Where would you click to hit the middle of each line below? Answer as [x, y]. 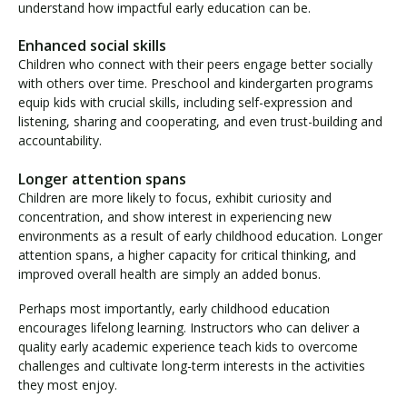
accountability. [60, 141]
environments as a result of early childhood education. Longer [200, 235]
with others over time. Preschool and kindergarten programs [196, 84]
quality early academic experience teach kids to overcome [188, 347]
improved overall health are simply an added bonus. [169, 273]
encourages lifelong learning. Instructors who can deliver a [189, 328]
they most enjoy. [68, 385]
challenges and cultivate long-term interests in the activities [192, 366]
